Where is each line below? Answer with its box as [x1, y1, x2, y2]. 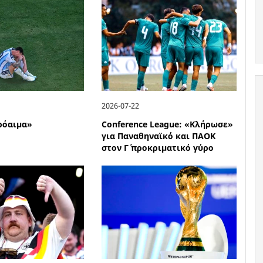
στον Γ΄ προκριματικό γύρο [102, 141, 214, 153]
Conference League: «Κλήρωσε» [102, 118, 234, 130]
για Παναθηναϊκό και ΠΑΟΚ [102, 130, 216, 141]
